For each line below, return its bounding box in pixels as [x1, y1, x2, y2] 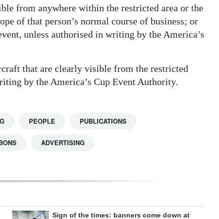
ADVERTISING [41, 138, 85, 148]
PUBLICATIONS [80, 116, 127, 126]
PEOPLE [29, 116, 55, 126]
